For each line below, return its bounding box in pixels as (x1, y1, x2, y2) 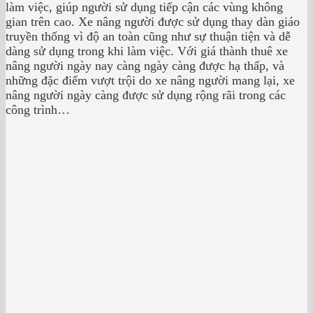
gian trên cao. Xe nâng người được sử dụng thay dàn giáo (6, 15, 300, 29)
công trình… (6, 103, 70, 117)
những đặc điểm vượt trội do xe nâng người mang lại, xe (6, 73, 295, 88)
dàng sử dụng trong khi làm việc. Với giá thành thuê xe (6, 44, 288, 59)
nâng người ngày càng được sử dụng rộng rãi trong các (6, 88, 286, 103)
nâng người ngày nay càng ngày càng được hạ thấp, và (6, 59, 284, 73)
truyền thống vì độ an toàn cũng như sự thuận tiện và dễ (6, 29, 291, 44)
